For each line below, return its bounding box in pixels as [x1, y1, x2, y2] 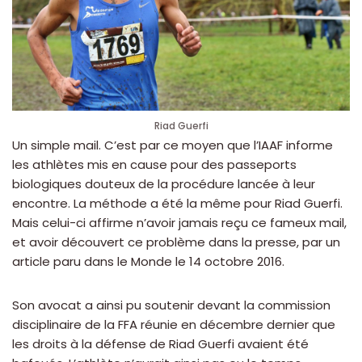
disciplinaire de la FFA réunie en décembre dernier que [12, 316, 335, 334]
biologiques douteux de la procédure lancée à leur [12, 175, 315, 193]
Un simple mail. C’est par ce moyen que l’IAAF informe [12, 137, 333, 154]
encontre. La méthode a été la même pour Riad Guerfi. [12, 195, 343, 213]
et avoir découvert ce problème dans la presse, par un [12, 234, 340, 251]
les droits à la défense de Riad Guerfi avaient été [12, 335, 309, 353]
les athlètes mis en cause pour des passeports [12, 156, 297, 174]
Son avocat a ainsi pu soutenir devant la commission [12, 297, 330, 314]
